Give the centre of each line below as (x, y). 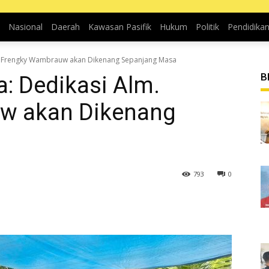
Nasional (25, 27)
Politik (207, 27)
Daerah (65, 27)
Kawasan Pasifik (119, 27)
